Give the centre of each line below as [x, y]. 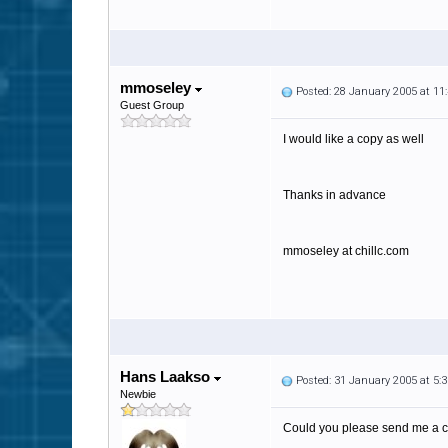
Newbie [138, 394]
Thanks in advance [334, 195]
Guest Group [152, 105]
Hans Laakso [167, 376]
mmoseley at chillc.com [346, 251]
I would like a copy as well [353, 139]
